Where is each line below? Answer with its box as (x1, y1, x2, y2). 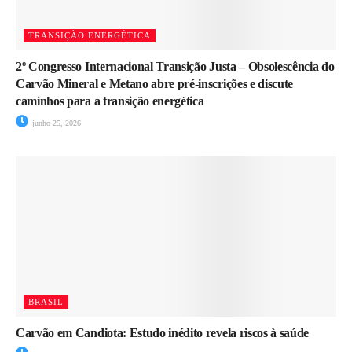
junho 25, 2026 (30, 118, 81, 127)
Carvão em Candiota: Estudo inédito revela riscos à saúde (16, 325, 310, 339)
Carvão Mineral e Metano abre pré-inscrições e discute (16, 76, 294, 90)
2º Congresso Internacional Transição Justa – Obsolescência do (16, 59, 335, 73)
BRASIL (28, 296, 64, 306)
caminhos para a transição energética (16, 93, 204, 108)
